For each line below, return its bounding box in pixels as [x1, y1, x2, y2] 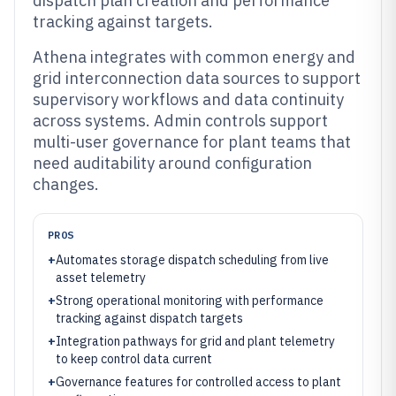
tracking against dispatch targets [56, 310, 243, 326]
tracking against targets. [33, 11, 213, 32]
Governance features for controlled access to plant [56, 374, 341, 390]
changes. [33, 174, 99, 194]
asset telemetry [56, 270, 146, 286]
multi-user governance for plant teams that [33, 132, 351, 152]
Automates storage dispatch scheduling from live [56, 252, 329, 268]
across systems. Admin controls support [33, 110, 328, 131]
